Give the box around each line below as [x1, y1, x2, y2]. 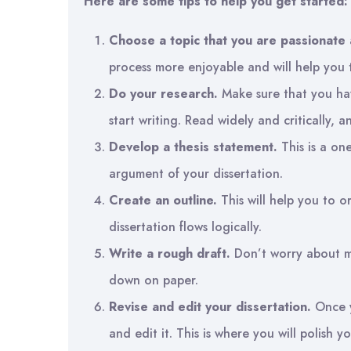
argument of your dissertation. [109, 165, 283, 183]
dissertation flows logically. [109, 218, 262, 236]
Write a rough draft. [109, 244, 230, 262]
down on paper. [109, 271, 198, 289]
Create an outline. [109, 191, 217, 209]
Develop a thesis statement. [109, 138, 277, 156]
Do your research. [109, 85, 218, 103]
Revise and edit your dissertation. [109, 298, 311, 316]
